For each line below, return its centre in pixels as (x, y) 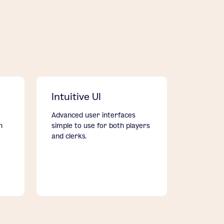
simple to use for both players (101, 126)
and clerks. (69, 136)
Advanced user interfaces (93, 115)
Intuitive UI (76, 97)
